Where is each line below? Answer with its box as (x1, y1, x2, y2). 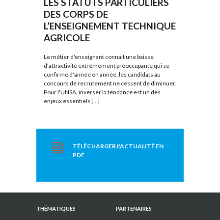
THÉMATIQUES (36, 205, 76, 212)
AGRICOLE (44, 31, 90, 43)
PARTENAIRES (116, 205, 152, 212)
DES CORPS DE (44, 8, 108, 20)
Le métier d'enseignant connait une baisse (44, 53, 154, 60)
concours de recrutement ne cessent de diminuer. (44, 79, 176, 87)
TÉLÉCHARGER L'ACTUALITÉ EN (73, 142, 164, 150)
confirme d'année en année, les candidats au (44, 70, 161, 78)
